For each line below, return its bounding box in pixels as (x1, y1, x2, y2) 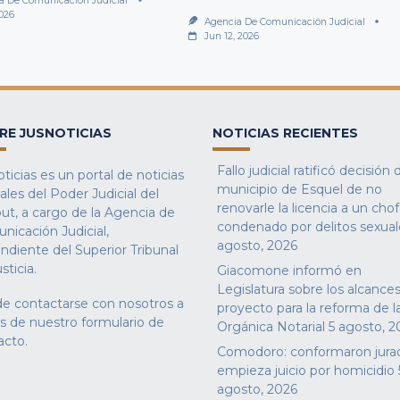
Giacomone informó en (217, 262, 362, 279)
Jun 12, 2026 (204, 29, 260, 42)
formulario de (81, 313, 164, 330)
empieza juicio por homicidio (217, 362, 396, 379)
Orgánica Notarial (217, 318, 326, 335)
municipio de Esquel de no (217, 180, 383, 197)
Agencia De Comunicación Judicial (204, 15, 366, 28)
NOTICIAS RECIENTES (212, 124, 358, 141)
